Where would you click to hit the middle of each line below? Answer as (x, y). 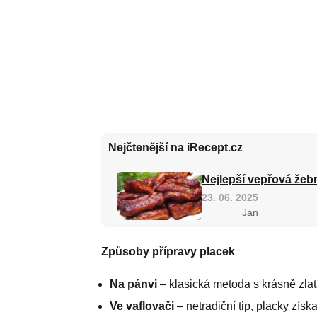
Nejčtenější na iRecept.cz (175, 147)
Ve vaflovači (142, 306)
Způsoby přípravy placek (168, 251)
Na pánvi (133, 284)
